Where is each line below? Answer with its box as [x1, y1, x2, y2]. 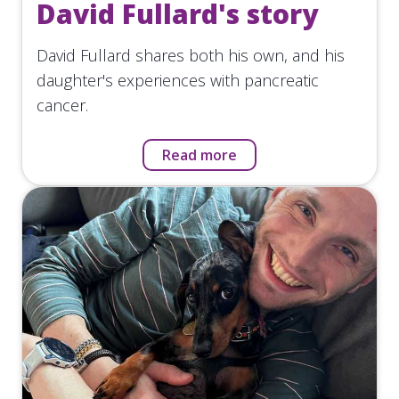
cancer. [37, 94, 88, 116]
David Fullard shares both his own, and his [37, 44, 345, 66]
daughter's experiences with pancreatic [37, 69, 319, 91]
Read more [162, 144, 237, 165]
